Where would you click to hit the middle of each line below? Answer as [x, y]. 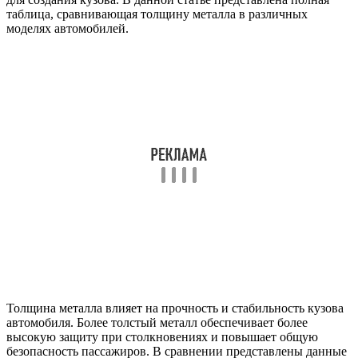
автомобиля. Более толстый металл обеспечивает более [157, 322]
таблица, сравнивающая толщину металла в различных [157, 14]
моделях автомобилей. [68, 28]
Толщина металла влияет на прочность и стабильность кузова [175, 308]
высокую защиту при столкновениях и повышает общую [162, 336]
